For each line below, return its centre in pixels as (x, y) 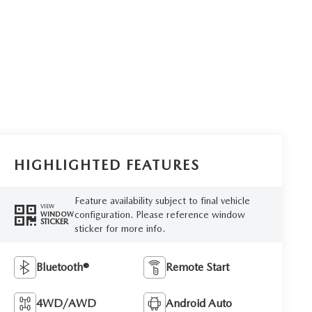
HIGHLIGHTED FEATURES (107, 165)
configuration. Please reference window (159, 214)
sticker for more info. (119, 228)
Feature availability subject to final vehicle (162, 200)
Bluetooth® (63, 267)
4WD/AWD (67, 303)
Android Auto (199, 303)
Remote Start (198, 267)
